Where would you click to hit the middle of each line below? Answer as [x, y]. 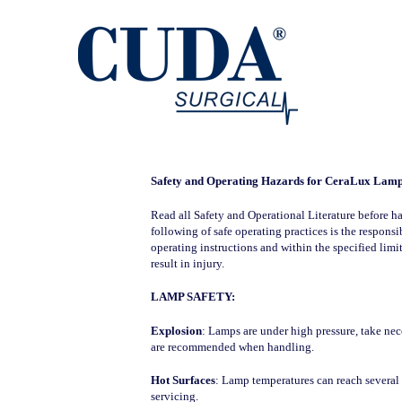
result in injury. [187, 263]
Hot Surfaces [183, 380]
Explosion [176, 330]
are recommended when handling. [232, 346]
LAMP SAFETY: [192, 297]
